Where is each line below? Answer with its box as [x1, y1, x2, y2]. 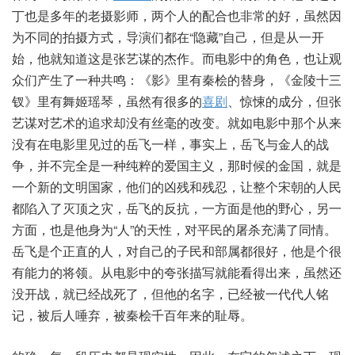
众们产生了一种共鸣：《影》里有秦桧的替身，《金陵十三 [12, 71, 342, 90]
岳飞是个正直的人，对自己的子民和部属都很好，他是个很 [12, 242, 342, 261]
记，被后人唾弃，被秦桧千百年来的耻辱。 [12, 306, 253, 325]
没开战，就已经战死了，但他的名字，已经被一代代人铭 [12, 284, 329, 303]
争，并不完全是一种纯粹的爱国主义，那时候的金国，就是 [12, 156, 342, 175]
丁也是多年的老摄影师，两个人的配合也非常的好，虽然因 [12, 6, 342, 25]
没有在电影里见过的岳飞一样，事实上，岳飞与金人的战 [12, 135, 329, 154]
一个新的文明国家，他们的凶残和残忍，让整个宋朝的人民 [12, 177, 342, 197]
